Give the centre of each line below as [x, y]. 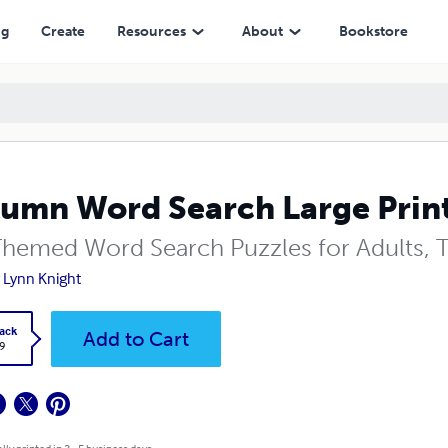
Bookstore [373, 31]
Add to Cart [135, 339]
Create [62, 31]
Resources [151, 31]
